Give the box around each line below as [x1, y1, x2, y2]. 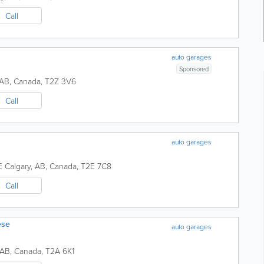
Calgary [5, 160, 31, 171]
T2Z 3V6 [45, 75, 76, 87]
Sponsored [179, 64, 209, 73]
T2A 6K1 [45, 245, 74, 256]
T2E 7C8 [81, 160, 111, 171]
